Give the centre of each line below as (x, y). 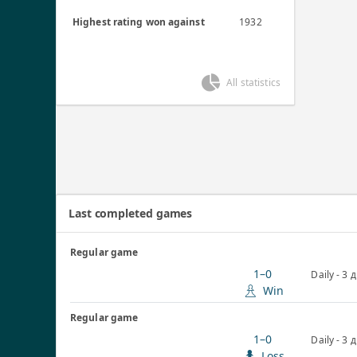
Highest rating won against (139, 22)
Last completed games (131, 213)
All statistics (253, 82)
